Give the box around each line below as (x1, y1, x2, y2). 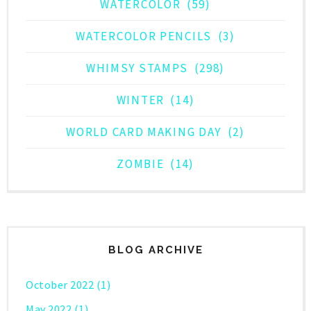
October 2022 (26, 278, 94, 292)
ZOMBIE (117, 156, 165, 172)
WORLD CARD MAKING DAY (66, 124, 222, 140)
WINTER (116, 92, 165, 108)
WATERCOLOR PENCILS (76, 28, 212, 44)
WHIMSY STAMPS (85, 60, 189, 76)
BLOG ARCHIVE (108, 244, 203, 257)
